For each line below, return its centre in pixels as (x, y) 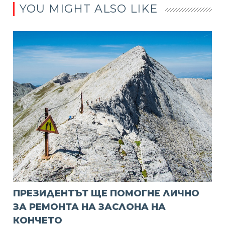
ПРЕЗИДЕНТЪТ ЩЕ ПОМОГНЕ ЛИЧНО (106, 193)
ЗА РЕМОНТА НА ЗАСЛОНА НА (90, 207)
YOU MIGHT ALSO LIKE (89, 9)
